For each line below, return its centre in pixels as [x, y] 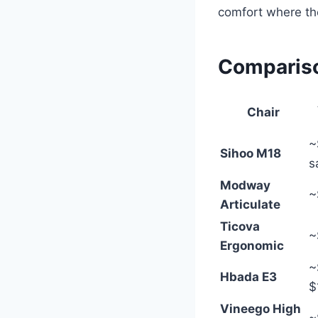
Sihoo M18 [251, 154]
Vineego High [261, 309]
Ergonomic [252, 246]
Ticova [240, 227]
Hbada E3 [248, 277]
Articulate [250, 205]
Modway [245, 186]
